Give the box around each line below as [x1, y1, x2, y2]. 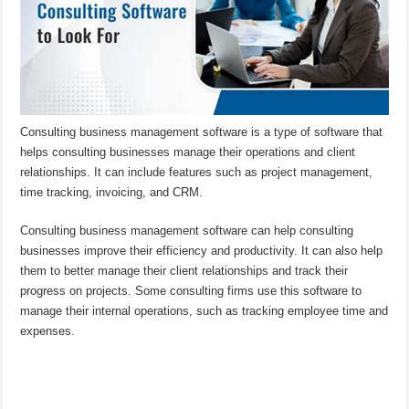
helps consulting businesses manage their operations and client [20, 145, 356, 160]
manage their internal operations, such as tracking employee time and [20, 304, 389, 319]
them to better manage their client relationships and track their [20, 264, 349, 278]
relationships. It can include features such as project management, [20, 165, 373, 180]
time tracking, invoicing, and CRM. [20, 185, 204, 200]
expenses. [20, 324, 76, 339]
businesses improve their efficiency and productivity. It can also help [20, 244, 383, 258]
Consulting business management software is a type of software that [20, 125, 383, 140]
